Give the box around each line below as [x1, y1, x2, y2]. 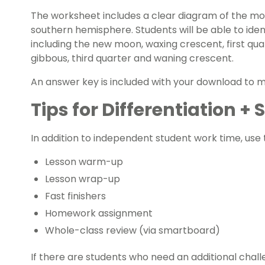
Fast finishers [45, 189, 108, 203]
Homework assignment [45, 206, 153, 221]
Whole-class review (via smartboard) [45, 224, 220, 238]
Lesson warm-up [45, 155, 123, 169]
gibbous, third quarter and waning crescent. [31, 51, 234, 66]
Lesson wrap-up [45, 172, 120, 186]
